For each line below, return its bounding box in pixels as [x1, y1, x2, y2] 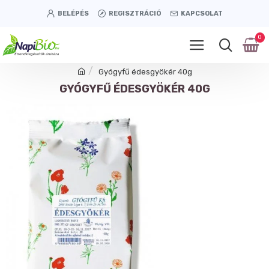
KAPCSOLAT [180, 9, 223, 17]
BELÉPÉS [57, 9, 89, 17]
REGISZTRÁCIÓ [108, 9, 161, 17]
